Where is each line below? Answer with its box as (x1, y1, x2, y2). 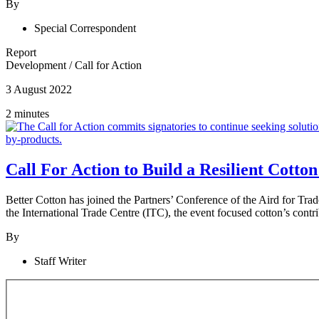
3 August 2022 (6, 83, 72, 96)
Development (6, 59, 69, 72)
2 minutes (6, 108, 49, 120)
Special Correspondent (34, 22, 136, 35)
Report (6, 46, 36, 59)
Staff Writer (34, 255, 86, 268)
